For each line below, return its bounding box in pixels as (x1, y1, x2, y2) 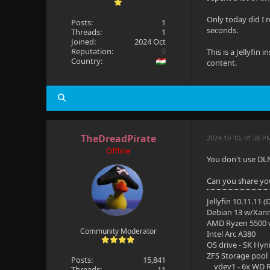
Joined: (71, 36, 96, 47)
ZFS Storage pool (207, 250, 268, 261)
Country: (71, 55, 102, 66)
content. (207, 57, 237, 68)
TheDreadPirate (80, 132, 156, 145)
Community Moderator (80, 226, 157, 236)
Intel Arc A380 (207, 228, 256, 239)
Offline (106, 145, 131, 156)
